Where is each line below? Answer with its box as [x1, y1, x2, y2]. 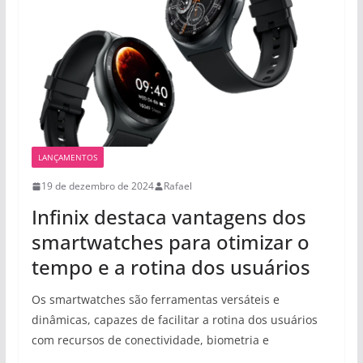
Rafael [163, 179, 192, 194]
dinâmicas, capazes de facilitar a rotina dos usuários [31, 312, 318, 328]
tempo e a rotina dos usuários [31, 254, 310, 281]
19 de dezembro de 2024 [41, 179, 154, 194]
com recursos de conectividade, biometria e [31, 332, 269, 348]
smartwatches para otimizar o [31, 228, 310, 256]
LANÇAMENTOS [37, 152, 97, 164]
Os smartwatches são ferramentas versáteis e [31, 292, 280, 308]
